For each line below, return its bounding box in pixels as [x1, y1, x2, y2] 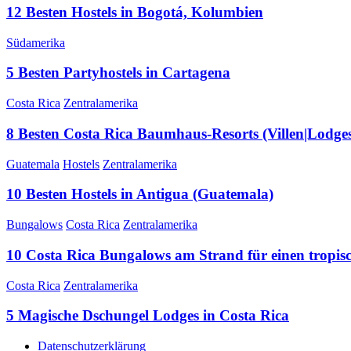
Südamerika [6, 35, 65, 49]
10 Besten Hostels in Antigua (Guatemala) [6, 186, 273, 203]
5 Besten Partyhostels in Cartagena [6, 64, 230, 81]
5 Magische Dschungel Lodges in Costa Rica [6, 307, 289, 324]
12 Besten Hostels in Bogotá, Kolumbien [6, 4, 263, 21]
